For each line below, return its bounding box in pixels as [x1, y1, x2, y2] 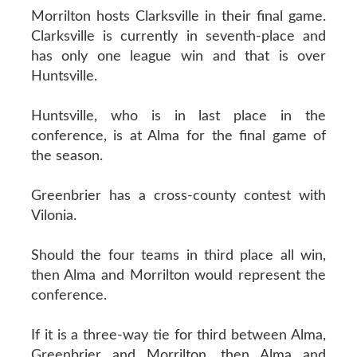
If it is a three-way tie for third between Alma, [30, 328, 327, 343]
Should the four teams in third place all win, [30, 248, 327, 263]
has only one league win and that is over [30, 49, 327, 64]
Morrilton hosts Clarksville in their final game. [30, 9, 327, 24]
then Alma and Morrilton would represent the [30, 268, 327, 283]
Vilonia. [30, 208, 76, 223]
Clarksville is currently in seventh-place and [30, 29, 327, 44]
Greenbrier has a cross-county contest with [30, 188, 327, 203]
